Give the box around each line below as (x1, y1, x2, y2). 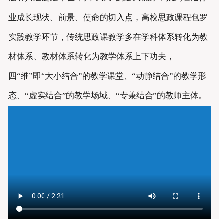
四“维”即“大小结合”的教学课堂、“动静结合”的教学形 (8, 71, 206, 81)
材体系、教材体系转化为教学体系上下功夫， (8, 52, 175, 62)
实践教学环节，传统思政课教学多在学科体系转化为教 (8, 32, 208, 42)
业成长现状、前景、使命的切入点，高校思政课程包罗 (8, 13, 208, 22)
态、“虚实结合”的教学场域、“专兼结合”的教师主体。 (8, 91, 207, 101)
